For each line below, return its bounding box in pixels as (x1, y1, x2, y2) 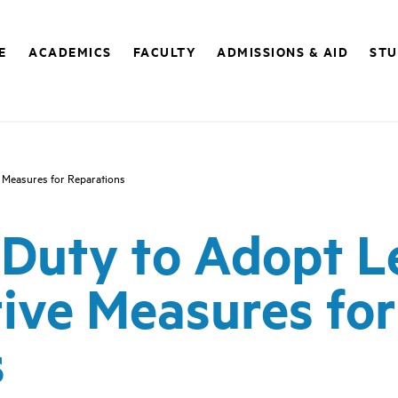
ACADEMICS (28, 42, 112, 61)
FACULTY (132, 42, 196, 61)
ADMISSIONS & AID (217, 42, 349, 61)
